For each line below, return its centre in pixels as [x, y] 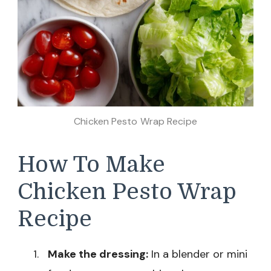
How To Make [91, 165]
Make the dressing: [98, 254]
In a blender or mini [198, 254]
